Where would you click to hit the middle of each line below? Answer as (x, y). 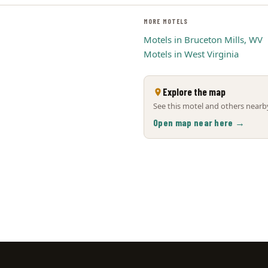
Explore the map (194, 92)
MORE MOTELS (166, 21)
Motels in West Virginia (191, 54)
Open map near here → (199, 122)
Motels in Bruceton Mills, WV (203, 39)
